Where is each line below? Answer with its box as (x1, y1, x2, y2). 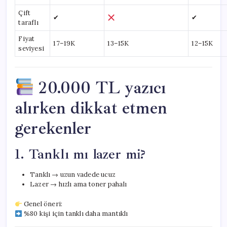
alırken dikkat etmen (15, 97, 167, 119)
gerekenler (15, 118, 91, 139)
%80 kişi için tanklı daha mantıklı (22, 209, 128, 218)
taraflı (18, 18, 39, 27)
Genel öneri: (22, 200, 63, 209)
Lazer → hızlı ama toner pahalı (30, 180, 127, 189)
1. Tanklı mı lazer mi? (15, 145, 146, 163)
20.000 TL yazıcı (34, 77, 166, 99)
